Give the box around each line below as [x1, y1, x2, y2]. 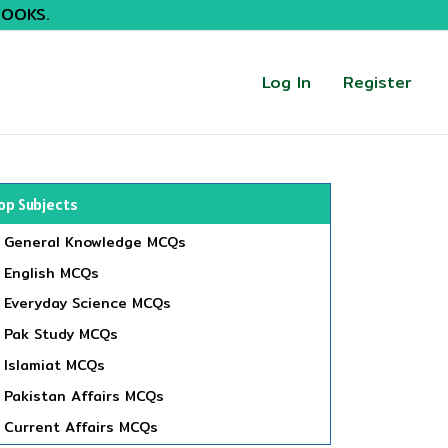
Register [343, 69, 412, 95]
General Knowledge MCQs [4, 230, 186, 253]
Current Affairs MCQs [4, 415, 158, 438]
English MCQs [4, 261, 99, 284]
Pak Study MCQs [4, 323, 118, 346]
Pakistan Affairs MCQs [4, 384, 164, 407]
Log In [262, 69, 311, 95]
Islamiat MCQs [4, 353, 105, 376]
